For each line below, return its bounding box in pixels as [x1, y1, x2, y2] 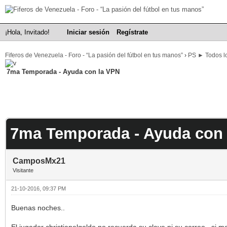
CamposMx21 [13, 157, 65, 165]
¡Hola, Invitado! [5, 28, 52, 36]
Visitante [13, 167, 33, 173]
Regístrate [117, 28, 148, 36]
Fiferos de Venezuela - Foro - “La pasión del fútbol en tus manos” [5, 52, 183, 59]
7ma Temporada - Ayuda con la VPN [7, 68, 120, 75]
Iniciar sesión [67, 28, 109, 36]
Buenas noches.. [11, 204, 65, 212]
